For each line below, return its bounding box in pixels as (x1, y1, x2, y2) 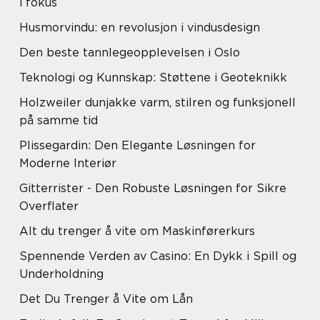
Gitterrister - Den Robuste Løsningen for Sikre (19, 181, 286, 195)
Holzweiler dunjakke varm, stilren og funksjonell (19, 96, 296, 109)
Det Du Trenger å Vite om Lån (19, 292, 193, 306)
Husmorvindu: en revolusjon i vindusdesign (19, 21, 260, 34)
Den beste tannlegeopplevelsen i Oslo (19, 46, 240, 59)
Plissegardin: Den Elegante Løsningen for (19, 139, 256, 152)
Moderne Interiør (19, 156, 116, 170)
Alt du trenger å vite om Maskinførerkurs (19, 224, 255, 238)
